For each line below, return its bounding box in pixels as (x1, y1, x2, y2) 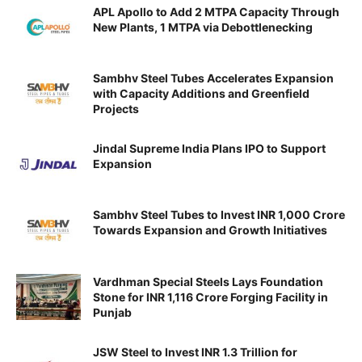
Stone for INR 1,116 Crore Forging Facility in (93, 289, 328, 304)
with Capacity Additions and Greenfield (93, 86, 309, 101)
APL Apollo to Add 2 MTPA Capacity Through (93, 5, 339, 19)
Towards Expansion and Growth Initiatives (93, 223, 327, 238)
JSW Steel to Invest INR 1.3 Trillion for (93, 344, 297, 359)
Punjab (93, 305, 132, 319)
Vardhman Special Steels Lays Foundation (93, 274, 323, 288)
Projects (93, 102, 139, 116)
